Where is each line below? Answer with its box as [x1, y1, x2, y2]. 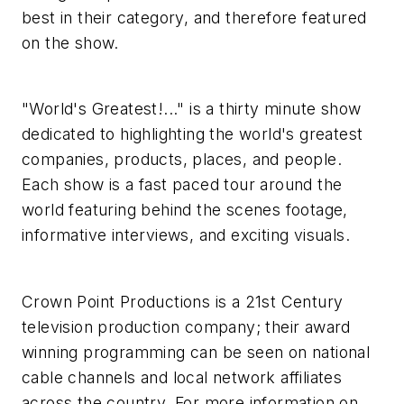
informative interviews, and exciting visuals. [22, 225, 350, 245]
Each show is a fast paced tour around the [22, 175, 343, 195]
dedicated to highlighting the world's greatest [22, 124, 363, 144]
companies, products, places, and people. [22, 150, 342, 170]
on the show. [22, 32, 119, 52]
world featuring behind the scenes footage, [22, 200, 348, 220]
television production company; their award [22, 317, 351, 336]
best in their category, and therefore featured [22, 7, 367, 27]
